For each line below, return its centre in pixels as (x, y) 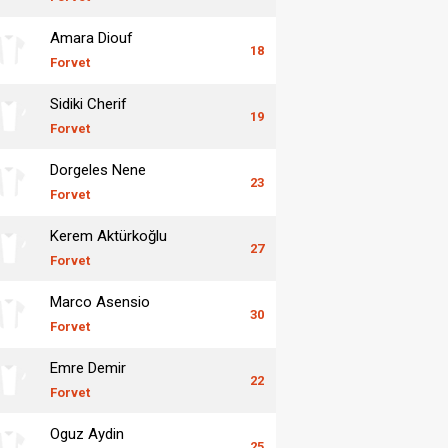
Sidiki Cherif (88, 103)
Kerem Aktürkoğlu (108, 235)
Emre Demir (88, 367)
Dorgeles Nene (98, 169)
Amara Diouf (91, 37)
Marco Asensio (100, 301)
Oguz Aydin (87, 433)
